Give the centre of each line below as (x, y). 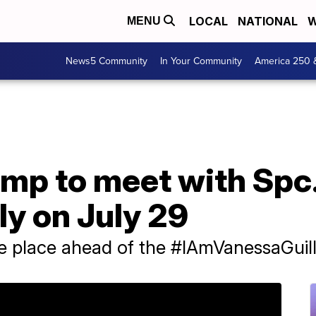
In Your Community (201, 61)
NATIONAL (268, 21)
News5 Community (107, 61)
